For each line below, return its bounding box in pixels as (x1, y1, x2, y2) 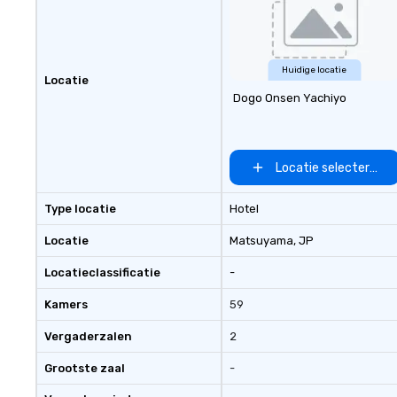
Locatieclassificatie (44, 266, 160, 279)
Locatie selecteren (276, 160, 385, 175)
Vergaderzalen (44, 330, 132, 343)
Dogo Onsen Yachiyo (232, 91, 346, 105)
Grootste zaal (44, 362, 125, 375)
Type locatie (44, 202, 116, 215)
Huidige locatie (282, 65, 347, 75)
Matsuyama (229, 234, 293, 247)
